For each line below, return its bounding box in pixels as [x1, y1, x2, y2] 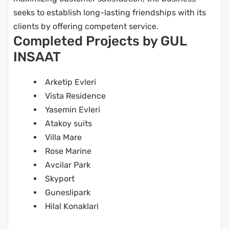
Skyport [45, 174, 75, 184]
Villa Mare [45, 132, 82, 142]
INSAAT [13, 49, 61, 65]
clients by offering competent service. [13, 21, 158, 31]
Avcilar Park [45, 160, 90, 170]
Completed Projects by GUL [13, 33, 187, 49]
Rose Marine [45, 146, 91, 156]
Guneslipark [45, 188, 90, 197]
